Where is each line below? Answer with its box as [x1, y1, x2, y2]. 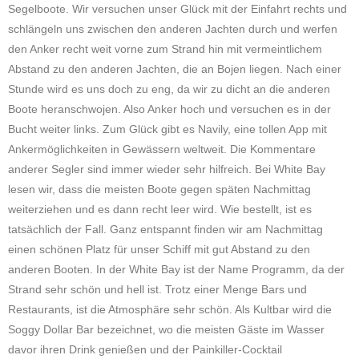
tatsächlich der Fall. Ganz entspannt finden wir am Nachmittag [8, 223, 323, 236]
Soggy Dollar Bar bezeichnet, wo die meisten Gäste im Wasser [8, 323, 325, 336]
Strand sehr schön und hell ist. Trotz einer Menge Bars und [8, 283, 307, 296]
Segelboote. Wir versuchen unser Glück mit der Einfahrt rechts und [8, 2, 347, 15]
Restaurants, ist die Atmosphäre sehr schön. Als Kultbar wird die [8, 303, 332, 316]
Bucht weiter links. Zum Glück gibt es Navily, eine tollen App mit [8, 123, 327, 135]
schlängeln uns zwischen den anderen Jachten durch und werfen [8, 22, 337, 35]
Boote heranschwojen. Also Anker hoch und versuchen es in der [8, 103, 331, 115]
